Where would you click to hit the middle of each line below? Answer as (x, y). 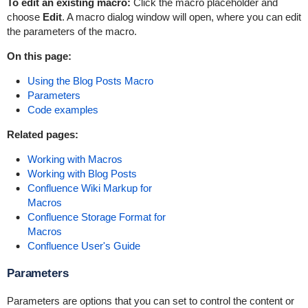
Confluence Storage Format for (96, 217)
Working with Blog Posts (82, 174)
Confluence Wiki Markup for (89, 188)
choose (24, 17)
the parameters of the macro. (71, 31)
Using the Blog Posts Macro (90, 81)
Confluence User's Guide (84, 246)
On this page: (39, 56)
